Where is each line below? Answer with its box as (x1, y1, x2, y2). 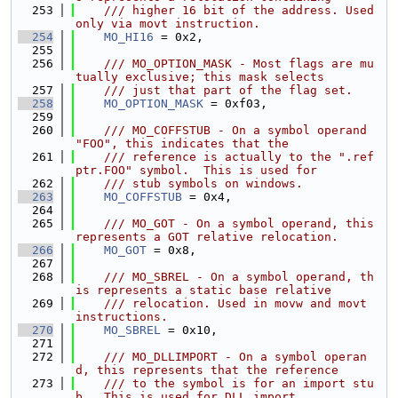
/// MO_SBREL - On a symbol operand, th (76, 270, 374, 283)
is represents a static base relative (76, 283, 331, 297)
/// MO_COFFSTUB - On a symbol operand (76, 123, 367, 137)
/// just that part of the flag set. (76, 84, 353, 97)
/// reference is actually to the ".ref (76, 150, 374, 163)
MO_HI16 (104, 30, 154, 44)
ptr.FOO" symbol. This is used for (76, 163, 317, 177)
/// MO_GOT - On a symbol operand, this (76, 217, 374, 230)
